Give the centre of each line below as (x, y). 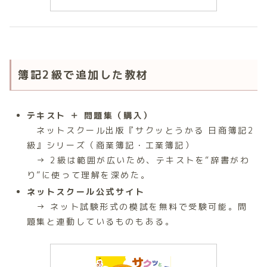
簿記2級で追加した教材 (83, 75)
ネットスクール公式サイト (86, 192)
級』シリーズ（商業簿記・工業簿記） (111, 145)
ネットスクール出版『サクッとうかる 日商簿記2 (141, 131)
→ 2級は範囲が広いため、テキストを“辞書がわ (138, 160)
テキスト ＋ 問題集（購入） (90, 116)
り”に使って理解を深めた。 (89, 175)
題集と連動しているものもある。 (101, 222)
